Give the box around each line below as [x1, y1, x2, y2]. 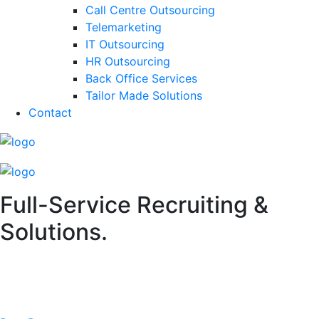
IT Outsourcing [85, 36, 164, 51]
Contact [28, 105, 72, 120]
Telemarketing [85, 19, 162, 34]
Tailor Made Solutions [85, 88, 202, 103]
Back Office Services [85, 70, 197, 85]
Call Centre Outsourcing [85, 2, 215, 17]
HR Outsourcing [85, 53, 170, 68]
